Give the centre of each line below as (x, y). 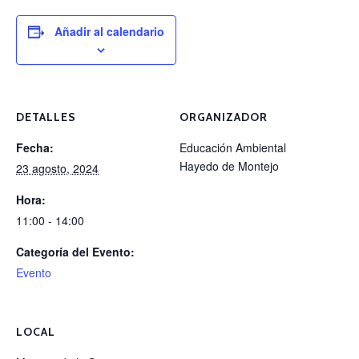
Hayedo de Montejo (229, 165)
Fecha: (35, 147)
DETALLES (46, 117)
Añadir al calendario (109, 31)
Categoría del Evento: (75, 251)
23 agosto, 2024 (57, 168)
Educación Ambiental (233, 147)
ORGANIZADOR (224, 117)
